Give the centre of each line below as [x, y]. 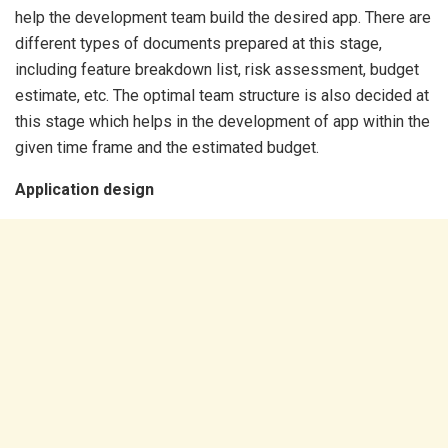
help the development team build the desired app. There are [223, 17]
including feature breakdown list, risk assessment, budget [217, 69]
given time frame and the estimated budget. [169, 147]
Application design [84, 189]
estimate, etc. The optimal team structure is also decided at [222, 95]
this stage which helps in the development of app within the [222, 121]
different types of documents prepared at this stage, [198, 43]
